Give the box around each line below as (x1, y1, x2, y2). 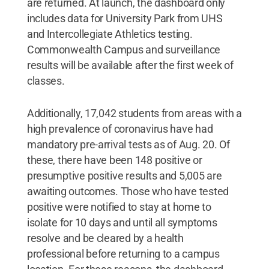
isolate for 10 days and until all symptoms (26, 216, 217, 229)
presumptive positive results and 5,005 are (26, 169, 222, 182)
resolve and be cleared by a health (26, 232, 184, 244)
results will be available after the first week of (26, 59, 234, 71)
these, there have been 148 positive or (26, 154, 202, 166)
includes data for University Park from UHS (26, 12, 223, 25)
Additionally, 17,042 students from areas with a (26, 107, 243, 119)
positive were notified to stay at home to (26, 201, 211, 213)
